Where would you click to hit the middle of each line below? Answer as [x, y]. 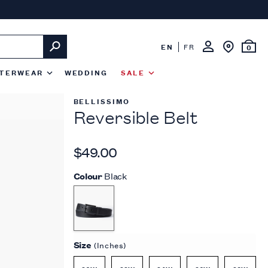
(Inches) [110, 244]
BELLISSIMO [101, 101]
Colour [88, 176]
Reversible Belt [135, 117]
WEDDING [86, 72]
